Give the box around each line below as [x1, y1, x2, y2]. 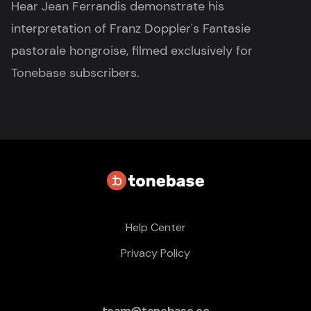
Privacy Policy [121, 245, 190, 260]
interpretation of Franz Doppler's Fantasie [11, 19, 251, 37]
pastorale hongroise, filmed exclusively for [11, 42, 253, 59]
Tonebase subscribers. [11, 64, 140, 81]
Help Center [125, 219, 186, 235]
